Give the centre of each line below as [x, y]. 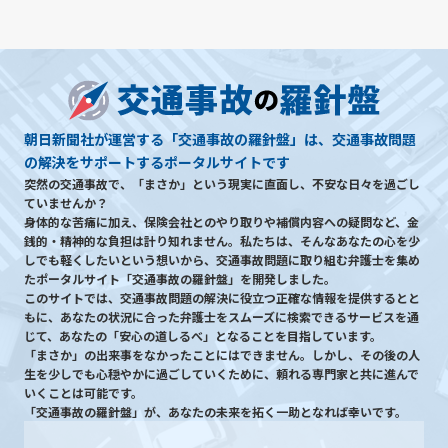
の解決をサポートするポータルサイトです [157, 162]
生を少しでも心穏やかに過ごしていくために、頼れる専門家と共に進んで [221, 374]
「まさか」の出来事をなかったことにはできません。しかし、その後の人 [222, 355]
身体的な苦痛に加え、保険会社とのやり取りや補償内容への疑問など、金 [221, 222]
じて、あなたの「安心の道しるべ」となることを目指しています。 [203, 336]
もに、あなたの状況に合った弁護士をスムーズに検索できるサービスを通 [221, 317]
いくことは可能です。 [83, 393]
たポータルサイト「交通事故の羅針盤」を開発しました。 [180, 279]
